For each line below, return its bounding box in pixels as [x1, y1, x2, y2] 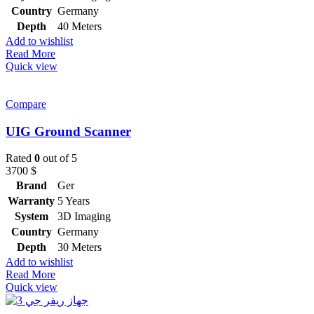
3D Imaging [57, 210, 111, 223]
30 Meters [57, 241, 102, 254]
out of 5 [40, 152, 77, 165]
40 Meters [57, 20, 102, 32]
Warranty [8, 195, 55, 207]
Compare [6, 97, 46, 110]
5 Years [57, 195, 90, 207]
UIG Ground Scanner [6, 123, 131, 139]
